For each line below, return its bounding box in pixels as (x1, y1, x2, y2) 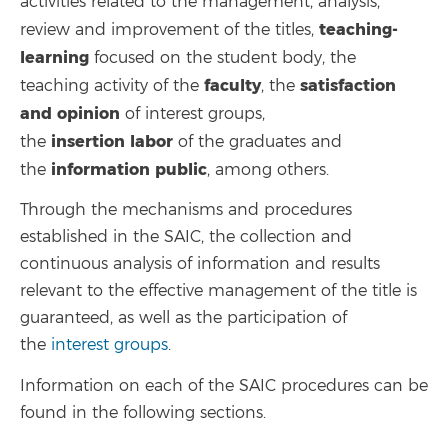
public (155, 158, 207, 180)
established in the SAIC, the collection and (20, 227, 352, 247)
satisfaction (300, 74, 396, 96)
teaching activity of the (20, 75, 204, 96)
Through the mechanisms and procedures (20, 200, 352, 220)
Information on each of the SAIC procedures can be (20, 375, 428, 396)
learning (20, 46, 89, 68)
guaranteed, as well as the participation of (20, 308, 347, 328)
